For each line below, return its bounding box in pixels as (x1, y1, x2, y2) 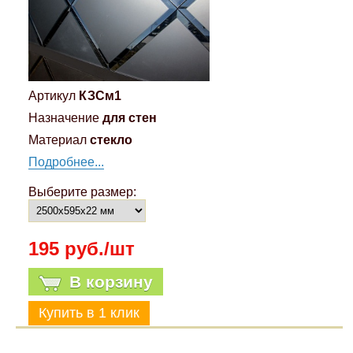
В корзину (69, 273, 153, 292)
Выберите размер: (28, 185, 136, 199)
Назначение (28, 111, 99, 125)
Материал (28, 133, 87, 147)
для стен (102, 111, 157, 125)
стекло (89, 133, 132, 147)
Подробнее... (28, 155, 104, 169)
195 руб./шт (28, 238, 135, 260)
